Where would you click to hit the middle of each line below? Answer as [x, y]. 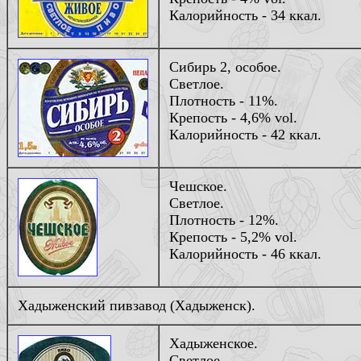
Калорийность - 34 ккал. [245, 15]
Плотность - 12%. [224, 220]
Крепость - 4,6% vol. [233, 118]
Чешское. [198, 186]
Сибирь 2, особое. [225, 67]
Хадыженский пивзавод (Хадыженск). [137, 305]
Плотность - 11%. [224, 101]
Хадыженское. [214, 343]
